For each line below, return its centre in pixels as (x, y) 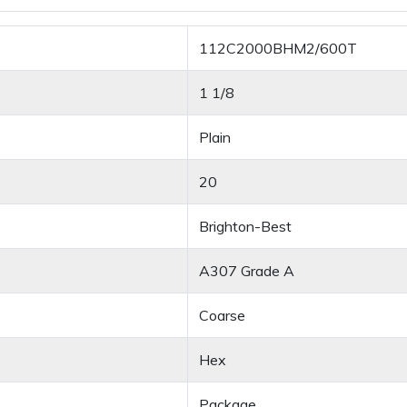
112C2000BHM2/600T (278, 49)
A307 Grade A (247, 271)
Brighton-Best (245, 227)
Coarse (222, 316)
